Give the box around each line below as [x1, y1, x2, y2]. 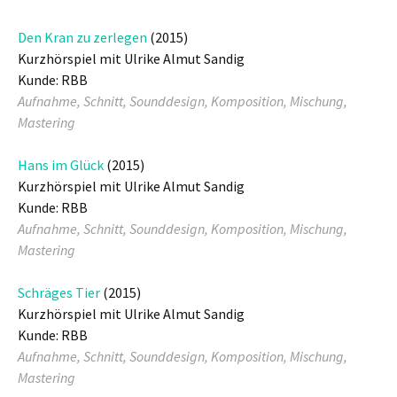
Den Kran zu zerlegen [18, 28, 147, 46]
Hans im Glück [18, 156, 104, 174]
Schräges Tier [18, 284, 100, 301]
